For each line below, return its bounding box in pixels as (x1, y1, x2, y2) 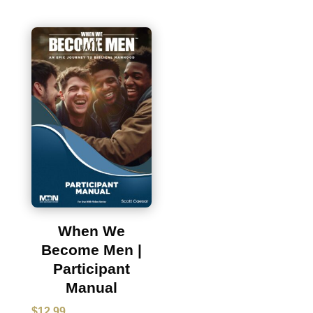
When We (57, 222, 125, 239)
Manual (65, 279, 117, 296)
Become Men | (41, 241, 142, 258)
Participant (52, 260, 130, 277)
